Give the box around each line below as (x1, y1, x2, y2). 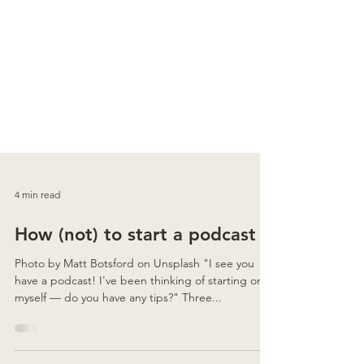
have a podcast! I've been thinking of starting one (15, 331, 270, 346)
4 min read (15, 246, 60, 259)
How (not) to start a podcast (15, 282, 256, 304)
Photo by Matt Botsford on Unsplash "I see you (15, 314, 137, 329)
